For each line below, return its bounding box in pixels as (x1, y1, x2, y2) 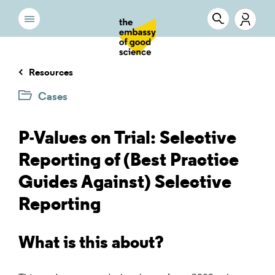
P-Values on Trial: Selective (18, 130, 236, 149)
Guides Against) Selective (18, 174, 231, 193)
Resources (29, 68, 73, 78)
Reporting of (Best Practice (18, 152, 239, 171)
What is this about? (18, 235, 164, 252)
